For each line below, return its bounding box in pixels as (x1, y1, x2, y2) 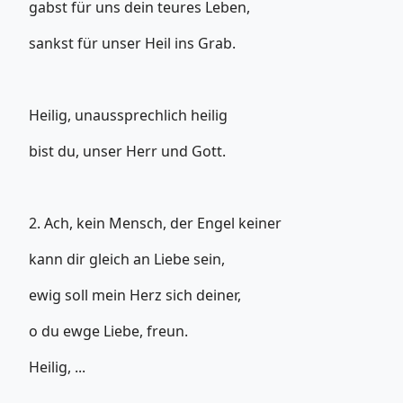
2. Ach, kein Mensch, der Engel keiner (29, 213, 282, 234)
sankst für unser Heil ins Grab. (29, 33, 236, 54)
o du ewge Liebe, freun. (29, 321, 188, 342)
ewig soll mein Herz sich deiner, (29, 285, 241, 306)
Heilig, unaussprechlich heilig (29, 105, 228, 126)
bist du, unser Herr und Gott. (29, 141, 226, 162)
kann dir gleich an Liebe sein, (29, 249, 225, 270)
